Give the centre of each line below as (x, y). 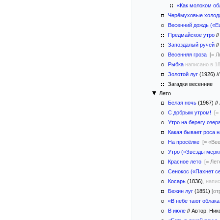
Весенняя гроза (187, 55)
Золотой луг (183, 74)
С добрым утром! (190, 112)
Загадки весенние (190, 84)
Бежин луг (180, 191)
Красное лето (185, 162)
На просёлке (184, 142)
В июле (177, 211)
